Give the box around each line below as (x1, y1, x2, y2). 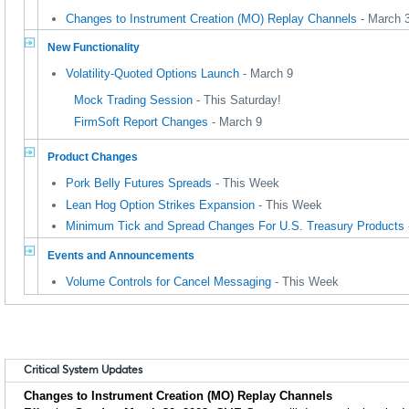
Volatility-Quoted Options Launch (66, 67, 239, 81)
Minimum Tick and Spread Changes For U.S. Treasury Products (66, 218, 404, 233)
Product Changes (47, 151, 138, 164)
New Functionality (47, 41, 140, 55)
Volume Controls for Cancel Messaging (66, 275, 271, 289)
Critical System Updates (24, 365, 142, 377)
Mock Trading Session (74, 93, 194, 108)
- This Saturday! (193, 93, 282, 108)
